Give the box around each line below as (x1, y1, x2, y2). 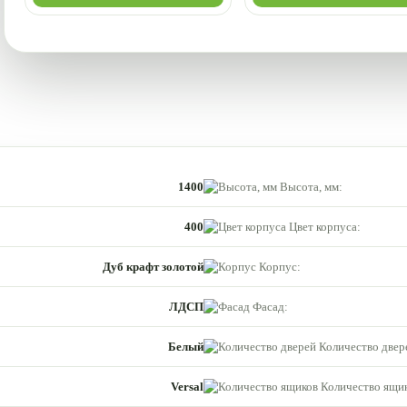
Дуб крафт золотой (103, 259, 203, 273)
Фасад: (253, 299, 288, 313)
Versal (171, 379, 203, 393)
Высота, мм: (280, 179, 342, 194)
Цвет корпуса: (289, 219, 361, 233)
